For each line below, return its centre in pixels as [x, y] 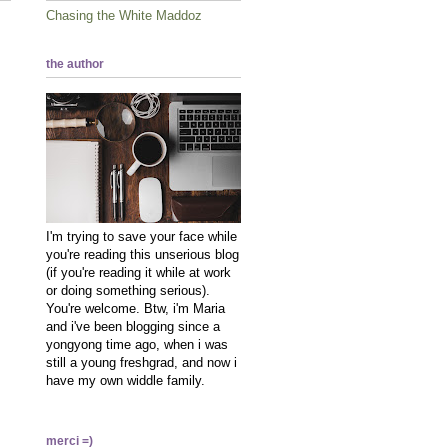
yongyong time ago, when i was [137, 345]
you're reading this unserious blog [142, 255]
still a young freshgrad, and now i [141, 363]
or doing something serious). [128, 291]
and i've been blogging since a [133, 327]
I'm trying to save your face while [141, 237]
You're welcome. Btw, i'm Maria [135, 309]
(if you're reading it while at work [138, 273]
